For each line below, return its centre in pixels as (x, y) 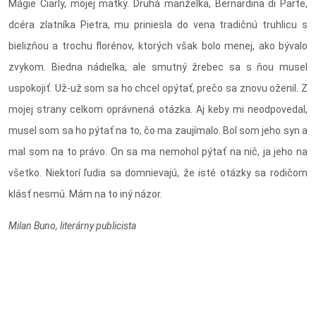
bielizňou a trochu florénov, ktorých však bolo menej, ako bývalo (158, 46)
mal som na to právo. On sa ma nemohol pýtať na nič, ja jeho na (158, 152)
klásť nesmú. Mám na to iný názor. (85, 194)
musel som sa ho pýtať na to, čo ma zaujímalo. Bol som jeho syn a (158, 131)
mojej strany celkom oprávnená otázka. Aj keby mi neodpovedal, (158, 110)
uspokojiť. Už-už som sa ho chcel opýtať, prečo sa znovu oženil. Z (158, 89)
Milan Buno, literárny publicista (72, 226)
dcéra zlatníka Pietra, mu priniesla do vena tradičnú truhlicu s (158, 25)
